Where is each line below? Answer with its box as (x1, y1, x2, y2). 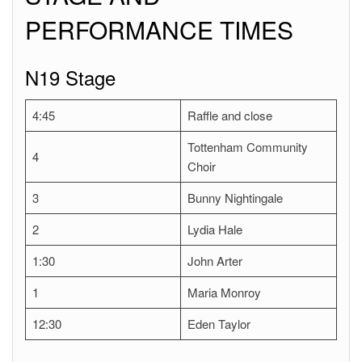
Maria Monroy (187, 283, 261, 301)
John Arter (187, 251, 242, 269)
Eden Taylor (187, 314, 250, 332)
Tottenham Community (187, 137, 308, 155)
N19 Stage (25, 62, 116, 91)
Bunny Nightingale (187, 188, 283, 206)
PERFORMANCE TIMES (25, 11, 293, 47)
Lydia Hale (187, 220, 242, 238)
